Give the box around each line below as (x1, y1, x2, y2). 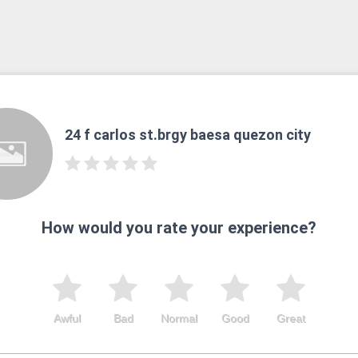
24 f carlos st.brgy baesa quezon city (64, 126, 311, 144)
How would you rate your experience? (42, 217, 316, 237)
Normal (161, 311, 197, 324)
